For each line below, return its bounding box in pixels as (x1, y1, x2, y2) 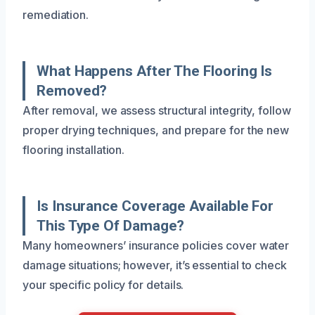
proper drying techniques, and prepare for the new (22, 122, 290, 137)
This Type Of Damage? (37, 217, 185, 234)
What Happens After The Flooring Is (37, 62, 273, 79)
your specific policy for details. (22, 277, 184, 292)
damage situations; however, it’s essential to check (22, 257, 287, 272)
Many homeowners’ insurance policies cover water (22, 238, 290, 252)
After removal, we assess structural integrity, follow (22, 103, 291, 117)
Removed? (37, 82, 108, 99)
